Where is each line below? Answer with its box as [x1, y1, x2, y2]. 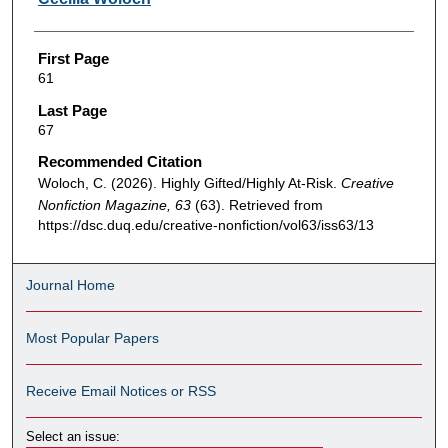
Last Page [37, 101, 107, 119]
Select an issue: [26, 428, 121, 444]
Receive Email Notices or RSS [26, 382, 217, 399]
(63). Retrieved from [194, 197, 323, 214]
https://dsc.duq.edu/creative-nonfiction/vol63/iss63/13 [37, 217, 374, 234]
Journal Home [26, 276, 116, 293]
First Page [37, 49, 109, 67]
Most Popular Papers [26, 329, 160, 346]
